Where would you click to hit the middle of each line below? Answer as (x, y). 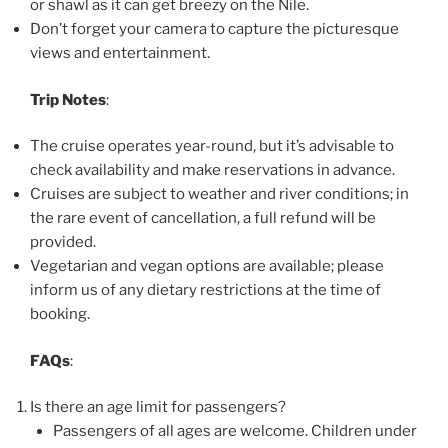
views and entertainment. (120, 53)
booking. (60, 314)
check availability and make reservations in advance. (212, 170)
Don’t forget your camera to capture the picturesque (214, 29)
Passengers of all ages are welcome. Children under (234, 431)
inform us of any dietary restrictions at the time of (205, 290)
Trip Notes (68, 99)
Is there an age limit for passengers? (158, 407)
